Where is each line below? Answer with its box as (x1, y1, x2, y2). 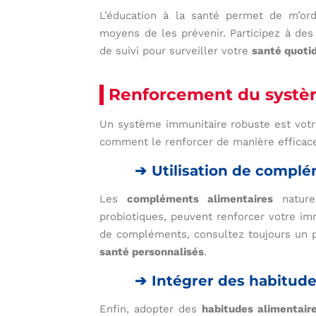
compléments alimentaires (127, 193, 273, 206)
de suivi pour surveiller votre (99, 44, 253, 58)
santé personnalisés (99, 245, 205, 259)
